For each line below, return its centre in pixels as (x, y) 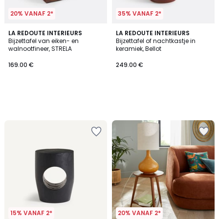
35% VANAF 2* (140, 13)
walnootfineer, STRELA (40, 49)
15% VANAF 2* (31, 213)
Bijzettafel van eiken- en (44, 41)
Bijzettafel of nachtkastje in (156, 41)
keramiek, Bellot (139, 49)
